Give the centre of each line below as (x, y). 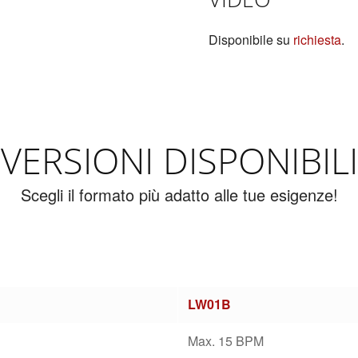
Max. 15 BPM (226, 341)
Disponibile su (251, 39)
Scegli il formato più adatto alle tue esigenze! (179, 195)
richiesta (318, 39)
